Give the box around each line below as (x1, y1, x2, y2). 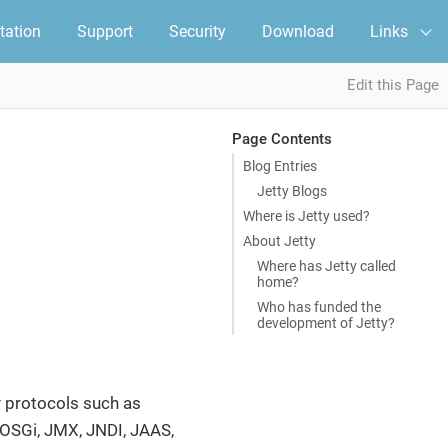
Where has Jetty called (256, 257, 396, 274)
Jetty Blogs (256, 182, 327, 199)
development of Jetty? (256, 314, 395, 331)
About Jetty (243, 232, 316, 249)
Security (169, 22, 226, 41)
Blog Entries (243, 157, 317, 174)
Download (262, 22, 334, 41)
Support (77, 22, 133, 41)
